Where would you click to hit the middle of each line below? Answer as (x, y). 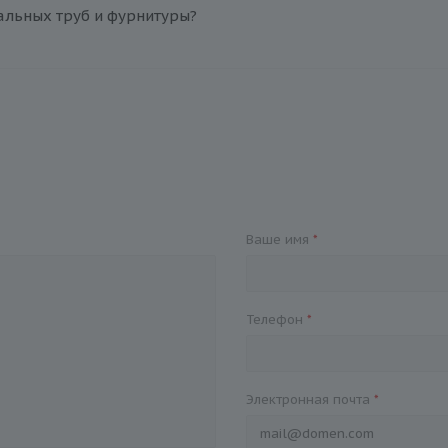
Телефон (276, 319)
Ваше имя (279, 239)
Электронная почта (309, 399)
